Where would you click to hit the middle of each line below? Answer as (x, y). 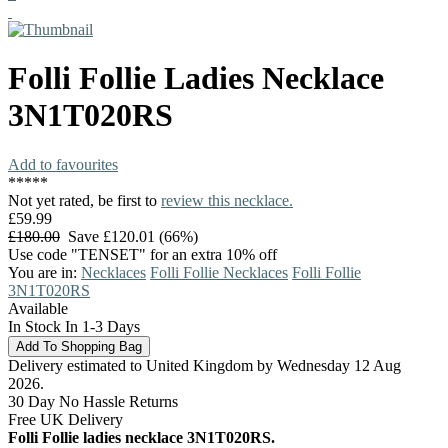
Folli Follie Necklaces (219, 272)
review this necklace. (227, 200)
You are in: (44, 272)
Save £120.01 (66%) (129, 236)
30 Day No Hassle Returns (93, 401)
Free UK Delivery (65, 419)
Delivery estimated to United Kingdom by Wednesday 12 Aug (204, 365)
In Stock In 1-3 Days (74, 326)
